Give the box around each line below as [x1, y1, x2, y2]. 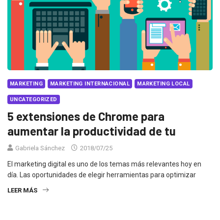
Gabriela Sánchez [15, 144, 65, 152]
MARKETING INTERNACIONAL [50, 80, 130, 87]
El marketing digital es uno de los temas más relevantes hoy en [7, 160, 201, 168]
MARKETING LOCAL [137, 80, 190, 87]
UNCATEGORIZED [10, 96, 57, 103]
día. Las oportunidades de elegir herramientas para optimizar [7, 170, 196, 179]
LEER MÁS [7, 186, 37, 194]
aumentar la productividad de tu [7, 123, 176, 138]
